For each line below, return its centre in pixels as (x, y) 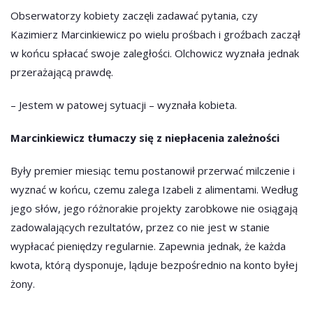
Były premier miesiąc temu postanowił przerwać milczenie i (153, 171)
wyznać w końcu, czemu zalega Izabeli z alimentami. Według (154, 190)
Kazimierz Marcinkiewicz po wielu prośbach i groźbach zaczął (155, 35)
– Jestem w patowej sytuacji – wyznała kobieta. (124, 105)
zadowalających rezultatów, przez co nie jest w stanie (140, 227)
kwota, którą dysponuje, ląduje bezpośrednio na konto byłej (154, 265)
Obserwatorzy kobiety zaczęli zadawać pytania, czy (134, 16)
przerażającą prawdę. (62, 72)
